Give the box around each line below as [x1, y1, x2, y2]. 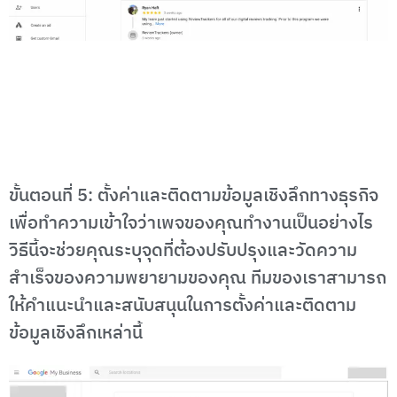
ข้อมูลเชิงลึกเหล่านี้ [9, 318, 143, 348]
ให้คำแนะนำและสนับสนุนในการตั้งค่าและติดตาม [9, 291, 356, 321]
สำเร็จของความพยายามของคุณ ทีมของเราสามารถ [9, 263, 386, 293]
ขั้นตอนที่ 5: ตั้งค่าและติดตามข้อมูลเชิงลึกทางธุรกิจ [9, 181, 378, 211]
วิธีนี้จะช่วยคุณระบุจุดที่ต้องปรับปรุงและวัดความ [9, 236, 357, 266]
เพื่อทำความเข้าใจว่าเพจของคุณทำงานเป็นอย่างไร [9, 208, 373, 238]
